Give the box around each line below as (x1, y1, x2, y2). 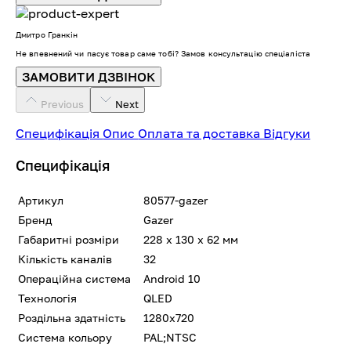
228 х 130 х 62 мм (143, 232, 238, 246)
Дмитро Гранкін (16, 29, 78, 39)
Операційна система (18, 271, 131, 285)
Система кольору (18, 330, 112, 344)
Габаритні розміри (18, 232, 119, 246)
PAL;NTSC (143, 330, 197, 344)
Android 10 (143, 271, 201, 285)
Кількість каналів (18, 251, 112, 266)
